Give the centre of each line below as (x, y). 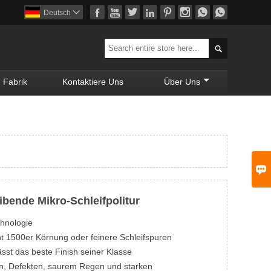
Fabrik (15, 81)
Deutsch (57, 13)
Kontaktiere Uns (93, 81)
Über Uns (182, 81)
